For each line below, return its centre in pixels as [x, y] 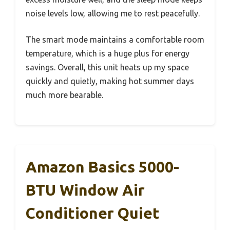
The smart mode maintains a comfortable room [115, 40]
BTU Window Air [85, 190]
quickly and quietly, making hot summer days [110, 81]
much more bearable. [64, 95]
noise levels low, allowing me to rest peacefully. [113, 14]
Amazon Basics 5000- [102, 167]
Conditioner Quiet [93, 213]
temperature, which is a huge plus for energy [108, 54]
